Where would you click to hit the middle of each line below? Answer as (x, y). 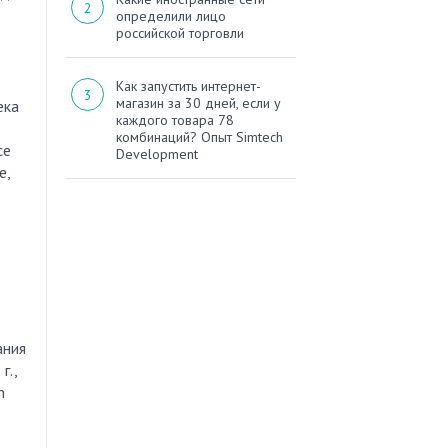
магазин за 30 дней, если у (198, 103)
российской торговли (180, 33)
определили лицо (171, 16)
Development (157, 154)
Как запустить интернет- (188, 86)
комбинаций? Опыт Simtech (199, 137)
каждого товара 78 (175, 120)
